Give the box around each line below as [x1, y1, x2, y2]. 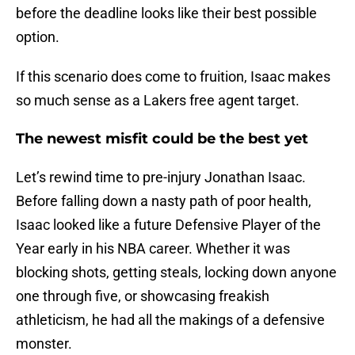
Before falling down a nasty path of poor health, [16, 193, 311, 210]
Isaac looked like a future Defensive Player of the [16, 216, 321, 234]
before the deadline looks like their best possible [16, 5, 317, 22]
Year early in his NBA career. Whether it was [16, 240, 290, 258]
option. [16, 29, 63, 46]
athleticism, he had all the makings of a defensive [16, 311, 325, 329]
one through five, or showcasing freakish [16, 288, 269, 305]
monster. [16, 335, 72, 353]
